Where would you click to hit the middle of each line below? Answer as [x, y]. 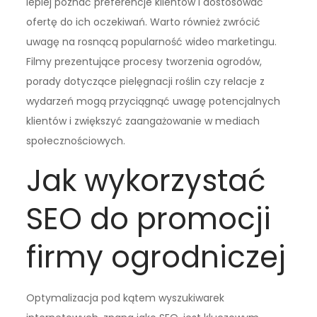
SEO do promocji [149, 219]
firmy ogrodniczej [156, 258]
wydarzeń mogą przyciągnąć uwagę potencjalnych [154, 102]
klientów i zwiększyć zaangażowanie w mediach [143, 121]
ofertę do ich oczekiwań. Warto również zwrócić [144, 22]
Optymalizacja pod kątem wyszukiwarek [126, 298]
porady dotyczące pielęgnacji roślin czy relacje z [146, 82]
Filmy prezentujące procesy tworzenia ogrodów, [144, 62]
